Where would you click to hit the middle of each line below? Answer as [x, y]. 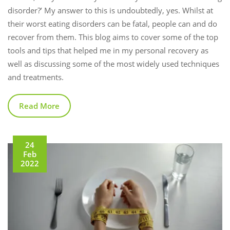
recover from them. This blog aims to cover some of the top [113, 37]
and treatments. [36, 77]
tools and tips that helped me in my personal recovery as [108, 50]
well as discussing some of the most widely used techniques [113, 63]
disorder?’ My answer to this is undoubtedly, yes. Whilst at [110, 10]
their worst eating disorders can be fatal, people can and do [112, 23]
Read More [39, 106]
